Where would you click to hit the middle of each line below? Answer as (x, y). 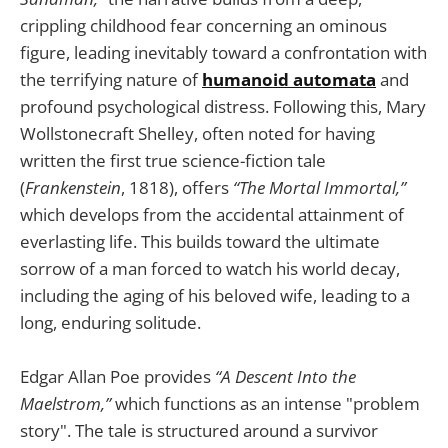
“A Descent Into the (285, 376)
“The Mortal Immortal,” (319, 187)
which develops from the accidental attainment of (212, 214)
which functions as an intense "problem (265, 403)
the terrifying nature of (111, 79)
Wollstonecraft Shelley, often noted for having (197, 133)
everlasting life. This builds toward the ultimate (200, 241)
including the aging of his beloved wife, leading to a (215, 295)
